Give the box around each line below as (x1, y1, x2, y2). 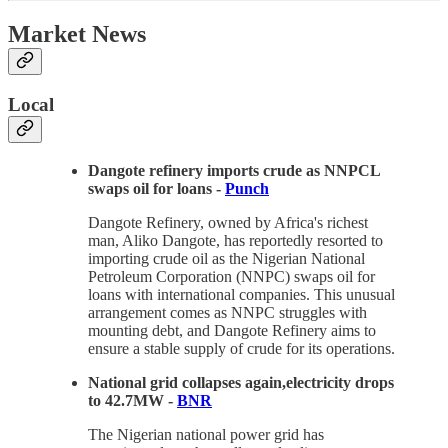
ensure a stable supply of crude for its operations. (88, 340, 395, 358)
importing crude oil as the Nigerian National (88, 250, 365, 268)
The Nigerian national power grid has (88, 426, 324, 444)
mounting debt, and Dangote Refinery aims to (88, 322, 376, 340)
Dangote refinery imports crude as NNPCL (88, 162, 380, 180)
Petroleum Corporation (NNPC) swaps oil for (88, 268, 375, 286)
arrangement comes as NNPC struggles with (88, 304, 367, 322)
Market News (8, 20, 146, 47)
